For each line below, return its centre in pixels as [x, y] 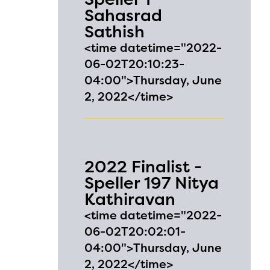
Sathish [115, 32]
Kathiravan [130, 199]
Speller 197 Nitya [152, 183]
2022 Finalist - [143, 167]
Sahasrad [123, 15]
